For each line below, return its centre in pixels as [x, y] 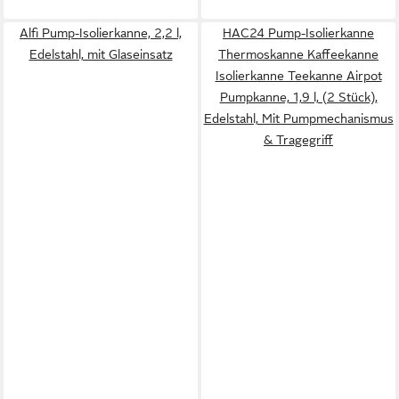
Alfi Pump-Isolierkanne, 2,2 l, [101, 33]
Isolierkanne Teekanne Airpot [298, 75]
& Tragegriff [298, 139]
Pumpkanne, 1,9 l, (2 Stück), [298, 97]
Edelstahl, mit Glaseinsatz [101, 54]
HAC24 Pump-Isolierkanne [298, 33]
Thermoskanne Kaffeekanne [298, 54]
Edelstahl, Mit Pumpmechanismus [298, 118]
